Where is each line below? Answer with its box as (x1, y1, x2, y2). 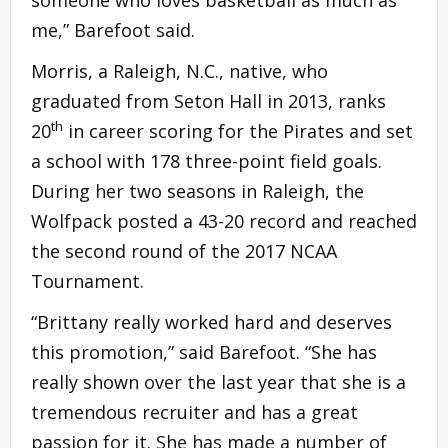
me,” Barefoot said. (31, 18, 195, 43)
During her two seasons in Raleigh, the (31, 179, 364, 204)
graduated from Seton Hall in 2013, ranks (31, 89, 386, 114)
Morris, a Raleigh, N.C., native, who (31, 59, 328, 84)
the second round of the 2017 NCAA (31, 239, 337, 264)
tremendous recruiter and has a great (31, 400, 358, 425)
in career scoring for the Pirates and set (63, 119, 413, 144)
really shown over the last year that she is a (31, 370, 406, 395)
